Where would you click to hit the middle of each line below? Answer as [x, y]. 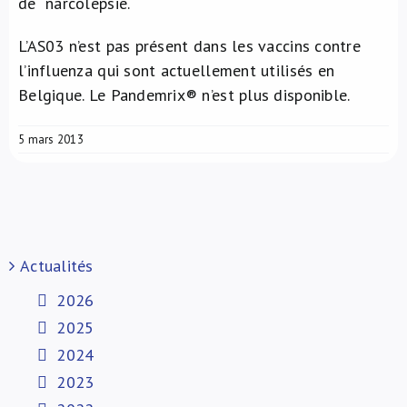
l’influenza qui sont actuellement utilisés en [177, 70]
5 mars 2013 [51, 139]
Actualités [57, 266]
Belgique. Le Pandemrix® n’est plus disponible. [184, 95]
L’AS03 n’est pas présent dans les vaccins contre [189, 46]
